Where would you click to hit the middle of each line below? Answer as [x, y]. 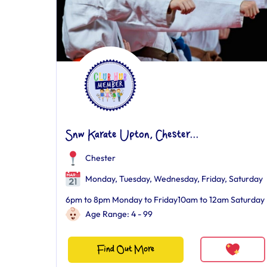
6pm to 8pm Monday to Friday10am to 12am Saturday [165, 199]
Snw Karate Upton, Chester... [132, 135]
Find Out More [125, 249]
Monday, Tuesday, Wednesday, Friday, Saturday [173, 178]
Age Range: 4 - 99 [119, 214]
